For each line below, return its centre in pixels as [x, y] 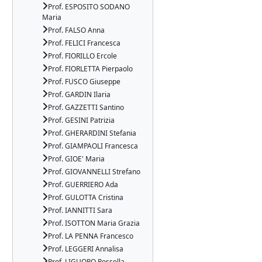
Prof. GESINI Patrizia [81, 120]
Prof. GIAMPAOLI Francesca [93, 146]
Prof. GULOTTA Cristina [86, 197]
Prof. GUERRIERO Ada [83, 185]
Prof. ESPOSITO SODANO [89, 7]
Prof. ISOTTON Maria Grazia [94, 223]
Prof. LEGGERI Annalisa [86, 249]
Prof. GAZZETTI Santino [86, 107]
